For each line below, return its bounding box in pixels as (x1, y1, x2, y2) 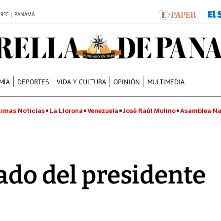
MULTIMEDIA (147, 77, 185, 86)
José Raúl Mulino (123, 107, 176, 115)
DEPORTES (17, 77, 50, 86)
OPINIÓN (113, 77, 141, 86)
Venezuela (87, 107, 118, 115)
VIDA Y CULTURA (57, 77, 107, 86)
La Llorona (49, 107, 83, 115)
